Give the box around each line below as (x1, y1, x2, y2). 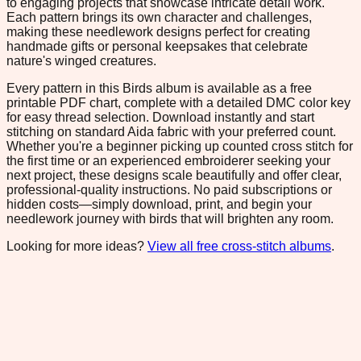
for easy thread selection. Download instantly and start (6, 110, 314, 124)
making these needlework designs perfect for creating (6, 24, 310, 39)
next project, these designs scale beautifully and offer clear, (6, 168, 342, 182)
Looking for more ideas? (6, 239, 147, 253)
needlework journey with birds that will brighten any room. (6, 211, 334, 226)
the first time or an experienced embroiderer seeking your (6, 153, 330, 168)
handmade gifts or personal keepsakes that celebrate (6, 39, 308, 53)
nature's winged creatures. (6, 53, 156, 68)
